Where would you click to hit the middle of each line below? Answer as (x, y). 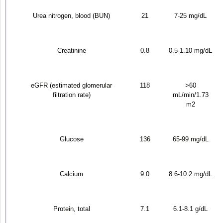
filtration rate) (71, 95)
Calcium (71, 174)
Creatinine (71, 50)
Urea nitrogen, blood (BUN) (71, 15)
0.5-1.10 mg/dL (190, 50)
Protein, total (71, 209)
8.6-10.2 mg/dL (190, 174)
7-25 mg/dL (190, 15)
